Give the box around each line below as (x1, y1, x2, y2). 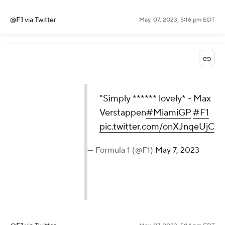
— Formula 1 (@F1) (87, 145, 156, 155)
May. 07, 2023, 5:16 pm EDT (139, 16, 215, 24)
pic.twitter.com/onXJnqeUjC (99, 121, 215, 133)
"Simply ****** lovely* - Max (99, 92, 211, 104)
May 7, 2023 (155, 145, 200, 155)
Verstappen (99, 106, 147, 119)
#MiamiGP (146, 106, 191, 119)
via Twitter (25, 16, 56, 25)
